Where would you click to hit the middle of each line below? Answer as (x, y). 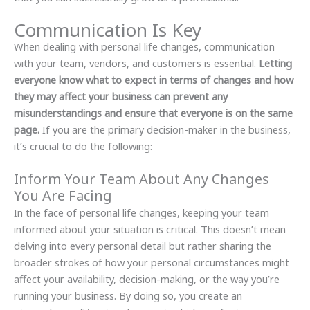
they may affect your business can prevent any (121, 97)
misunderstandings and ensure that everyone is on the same (153, 113)
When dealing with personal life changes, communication (144, 47)
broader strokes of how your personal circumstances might (152, 262)
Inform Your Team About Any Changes (142, 179)
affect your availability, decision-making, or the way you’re (147, 279)
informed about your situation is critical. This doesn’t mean (150, 229)
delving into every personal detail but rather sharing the (143, 245)
